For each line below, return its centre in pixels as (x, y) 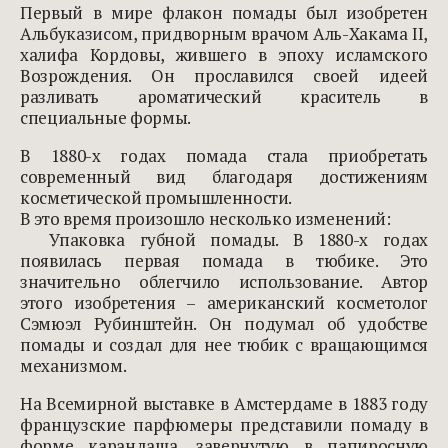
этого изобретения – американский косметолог (224, 303)
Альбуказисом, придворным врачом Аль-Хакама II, (224, 34)
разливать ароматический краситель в (224, 97)
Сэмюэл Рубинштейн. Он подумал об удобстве (224, 324)
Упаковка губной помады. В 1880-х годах (224, 240)
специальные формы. (107, 118)
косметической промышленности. (156, 198)
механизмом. (73, 366)
